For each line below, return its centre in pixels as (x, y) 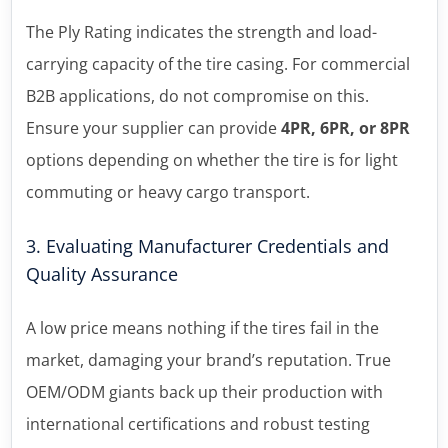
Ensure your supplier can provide (153, 127)
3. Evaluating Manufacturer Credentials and (207, 245)
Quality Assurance (101, 273)
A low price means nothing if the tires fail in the (202, 327)
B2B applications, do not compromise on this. (197, 95)
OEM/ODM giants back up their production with (204, 391)
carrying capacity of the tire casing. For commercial (217, 63)
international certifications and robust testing (197, 423)
